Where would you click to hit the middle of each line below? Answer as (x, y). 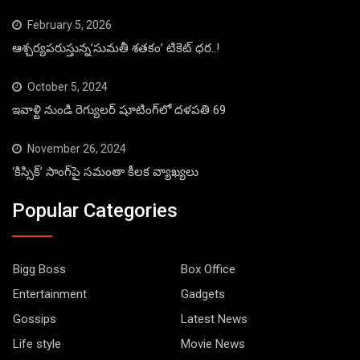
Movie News (213, 344)
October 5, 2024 (67, 87)
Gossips (35, 319)
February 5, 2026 (70, 25)
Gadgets (203, 294)
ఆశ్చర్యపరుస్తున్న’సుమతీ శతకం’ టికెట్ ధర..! (116, 49)
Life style (37, 344)
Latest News (214, 319)
